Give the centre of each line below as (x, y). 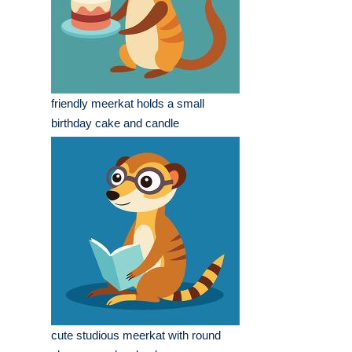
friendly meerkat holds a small (128, 104)
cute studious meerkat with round (136, 335)
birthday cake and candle (115, 123)
